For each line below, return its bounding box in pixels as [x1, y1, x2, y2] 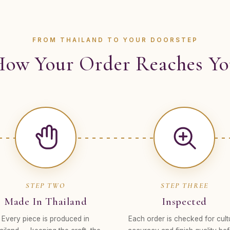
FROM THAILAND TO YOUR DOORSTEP [32, 36, 198, 44]
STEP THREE [160, 181, 208, 190]
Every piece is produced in [2, 215, 90, 223]
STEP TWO [26, 181, 66, 190]
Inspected [162, 195, 207, 208]
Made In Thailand [4, 195, 87, 208]
